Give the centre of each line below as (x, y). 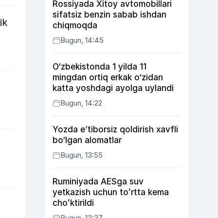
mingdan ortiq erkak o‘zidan (108, 77)
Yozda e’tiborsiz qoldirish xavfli (115, 129)
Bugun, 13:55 (82, 155)
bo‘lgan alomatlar (87, 140)
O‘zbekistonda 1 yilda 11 (100, 67)
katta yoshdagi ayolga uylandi (113, 88)
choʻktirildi (73, 203)
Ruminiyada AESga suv (98, 182)
